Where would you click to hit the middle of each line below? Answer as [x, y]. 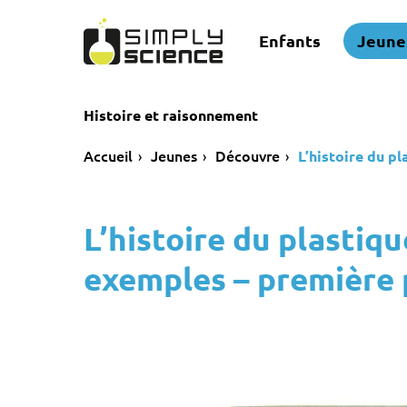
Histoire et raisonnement [171, 115]
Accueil [108, 155]
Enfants [290, 41]
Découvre [248, 155]
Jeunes [174, 155]
